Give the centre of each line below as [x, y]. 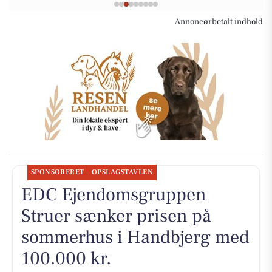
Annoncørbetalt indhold [219, 22]
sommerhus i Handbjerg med [135, 237]
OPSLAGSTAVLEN [122, 172]
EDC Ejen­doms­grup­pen [114, 194]
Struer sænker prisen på [116, 216]
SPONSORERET [57, 172]
